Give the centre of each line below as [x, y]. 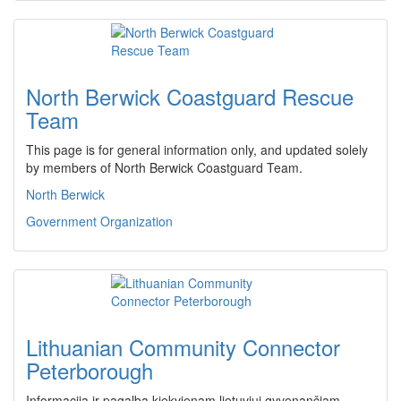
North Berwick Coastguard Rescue [190, 96]
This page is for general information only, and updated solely [197, 149]
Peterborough [90, 370]
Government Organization [99, 221]
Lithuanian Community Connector [183, 347]
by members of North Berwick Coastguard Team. [164, 167]
